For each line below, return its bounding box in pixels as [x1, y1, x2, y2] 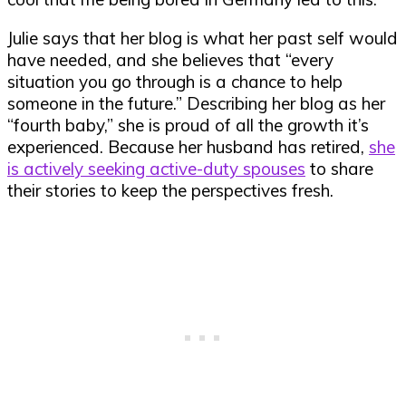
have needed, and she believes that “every [7, 49, 333, 72]
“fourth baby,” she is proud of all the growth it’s [7, 114, 369, 137]
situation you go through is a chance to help [7, 71, 343, 93]
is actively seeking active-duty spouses [7, 158, 305, 180]
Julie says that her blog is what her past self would [7, 27, 398, 50]
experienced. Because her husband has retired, [7, 136, 369, 159]
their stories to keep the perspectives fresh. [7, 179, 338, 202]
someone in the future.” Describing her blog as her [7, 92, 385, 115]
